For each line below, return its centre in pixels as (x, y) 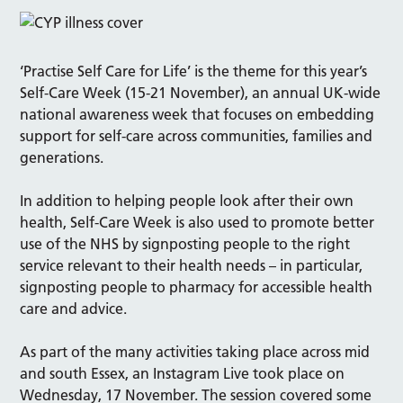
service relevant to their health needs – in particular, (192, 265)
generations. (64, 157)
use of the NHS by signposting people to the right (185, 243)
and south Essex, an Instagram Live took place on (183, 373)
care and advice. (74, 308)
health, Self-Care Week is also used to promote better (197, 222)
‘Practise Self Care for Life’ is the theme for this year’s (194, 71)
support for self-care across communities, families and (197, 135)
